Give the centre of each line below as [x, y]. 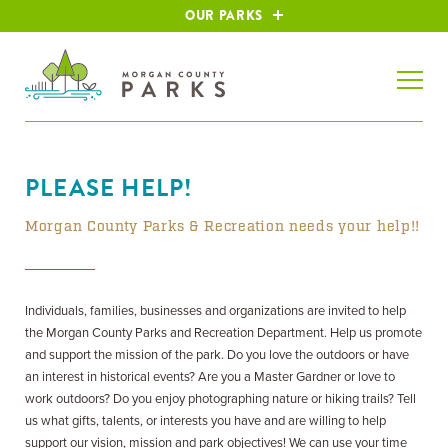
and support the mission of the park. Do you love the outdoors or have [217, 355]
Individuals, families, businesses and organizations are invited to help [215, 311]
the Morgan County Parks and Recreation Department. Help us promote [223, 333]
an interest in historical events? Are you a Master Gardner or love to [210, 377]
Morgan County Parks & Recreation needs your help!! [222, 227]
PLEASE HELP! [109, 188]
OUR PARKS [224, 15]
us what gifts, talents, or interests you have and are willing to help [205, 421]
